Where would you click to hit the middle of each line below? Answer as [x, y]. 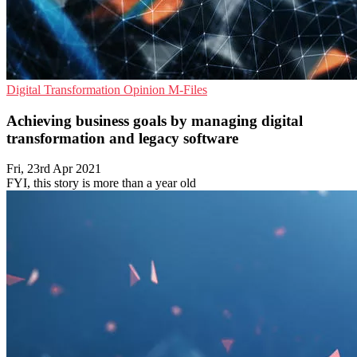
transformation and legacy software [122, 138]
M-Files [188, 90]
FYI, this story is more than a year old [101, 183]
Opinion [146, 90]
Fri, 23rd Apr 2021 [54, 169]
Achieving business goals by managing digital [155, 120]
